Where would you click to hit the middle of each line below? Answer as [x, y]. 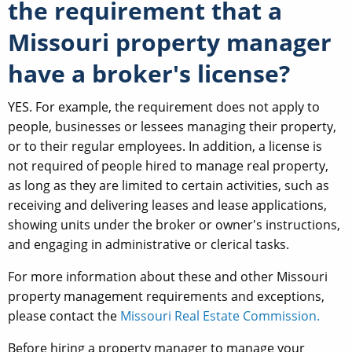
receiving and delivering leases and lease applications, [167, 205]
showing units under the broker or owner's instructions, [174, 224]
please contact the [64, 315]
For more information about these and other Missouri [168, 276]
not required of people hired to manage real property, [168, 165]
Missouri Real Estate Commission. [220, 315]
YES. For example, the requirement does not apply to [164, 106]
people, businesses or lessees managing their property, [172, 126]
